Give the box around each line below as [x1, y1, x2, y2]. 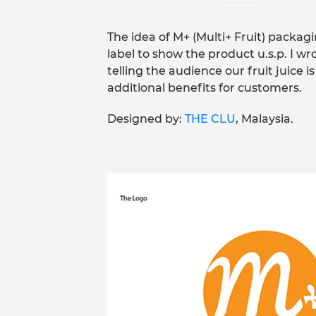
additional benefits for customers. [107, 81, 302, 95]
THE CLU [185, 112, 236, 126]
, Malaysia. [236, 112, 293, 126]
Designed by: [107, 112, 185, 126]
